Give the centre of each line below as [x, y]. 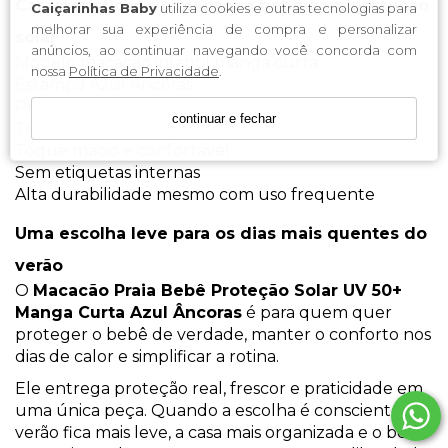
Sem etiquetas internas [107, 173]
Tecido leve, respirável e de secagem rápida [186, 129]
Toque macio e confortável [122, 151]
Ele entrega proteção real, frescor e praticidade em [219, 389]
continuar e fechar [224, 119]
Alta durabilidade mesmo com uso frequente [195, 195]
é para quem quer [317, 313]
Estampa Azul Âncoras [104, 85]
